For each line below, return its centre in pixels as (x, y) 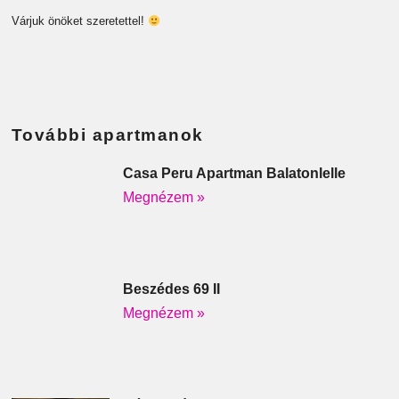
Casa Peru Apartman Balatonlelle (234, 174)
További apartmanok (107, 135)
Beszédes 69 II (171, 289)
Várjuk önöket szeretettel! (79, 21)
